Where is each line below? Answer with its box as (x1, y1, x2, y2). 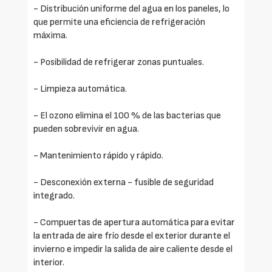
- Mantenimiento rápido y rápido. (33, 150, 163, 162)
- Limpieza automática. (33, 83, 127, 95)
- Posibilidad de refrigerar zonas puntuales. (33, 56, 204, 69)
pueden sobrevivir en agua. (33, 123, 139, 135)
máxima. (33, 30, 67, 42)
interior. (33, 257, 64, 269)
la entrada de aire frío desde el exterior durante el (33, 230, 230, 242)
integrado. (33, 190, 75, 202)
